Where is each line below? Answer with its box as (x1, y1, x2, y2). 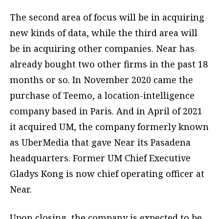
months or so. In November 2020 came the (10, 74, 193, 86)
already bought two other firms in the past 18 (10, 58, 208, 70)
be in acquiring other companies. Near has (10, 43, 195, 55)
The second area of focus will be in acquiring (10, 11, 204, 23)
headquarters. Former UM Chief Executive (10, 152, 191, 164)
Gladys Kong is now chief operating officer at (10, 168, 204, 180)
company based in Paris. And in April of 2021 (10, 105, 202, 117)
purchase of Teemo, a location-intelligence (10, 89, 195, 102)
